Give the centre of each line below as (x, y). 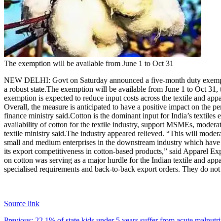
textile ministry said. (35, 133)
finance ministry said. (37, 115)
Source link (22, 203)
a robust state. (25, 89)
